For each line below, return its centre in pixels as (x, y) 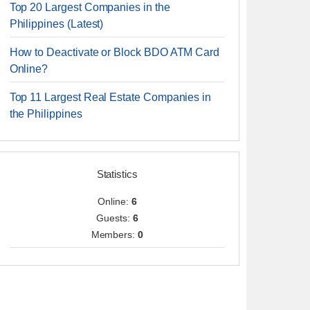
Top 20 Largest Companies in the (90, 7)
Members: (115, 235)
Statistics (117, 174)
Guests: (115, 218)
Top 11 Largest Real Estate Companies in (110, 97)
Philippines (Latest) (56, 24)
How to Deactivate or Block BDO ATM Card (115, 52)
